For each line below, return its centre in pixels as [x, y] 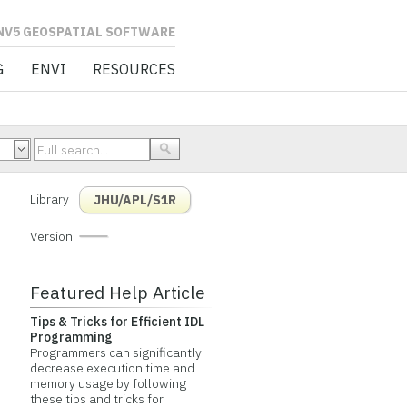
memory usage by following [108, 383]
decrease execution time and [112, 368]
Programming [71, 337]
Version [51, 236]
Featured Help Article [117, 292]
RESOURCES [134, 69]
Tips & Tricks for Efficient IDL [117, 322]
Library [49, 199]
